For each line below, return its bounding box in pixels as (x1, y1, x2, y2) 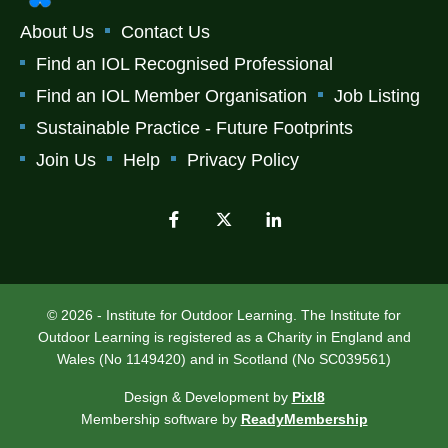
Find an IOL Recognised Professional (36, 53, 333, 74)
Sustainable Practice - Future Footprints (36, 117, 353, 138)
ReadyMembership (240, 410, 368, 427)
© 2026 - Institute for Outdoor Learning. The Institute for (47, 306, 401, 323)
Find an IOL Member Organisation (36, 85, 307, 106)
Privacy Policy (187, 149, 299, 170)
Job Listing (334, 85, 420, 106)
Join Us (36, 149, 96, 170)
